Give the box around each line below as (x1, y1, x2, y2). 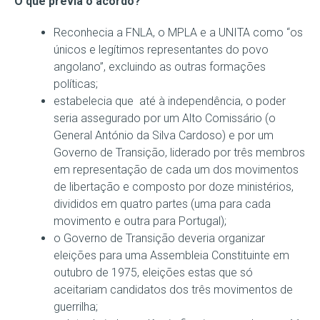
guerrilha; (54, 299, 98, 314)
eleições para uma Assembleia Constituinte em (54, 248, 289, 262)
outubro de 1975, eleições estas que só (54, 265, 253, 279)
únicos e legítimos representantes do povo (54, 42, 269, 56)
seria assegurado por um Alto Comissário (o (54, 111, 276, 125)
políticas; (54, 76, 98, 91)
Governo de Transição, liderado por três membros (54, 145, 305, 159)
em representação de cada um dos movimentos (54, 162, 299, 176)
